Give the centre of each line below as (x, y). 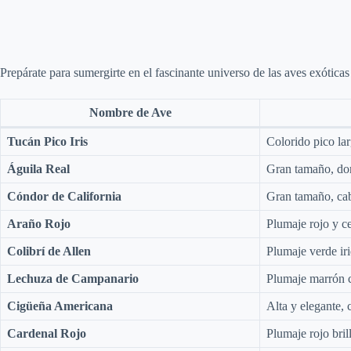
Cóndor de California (64, 196)
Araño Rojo (39, 223)
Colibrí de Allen (49, 251)
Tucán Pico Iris (47, 141)
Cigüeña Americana (60, 306)
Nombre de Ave (130, 112)
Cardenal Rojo (47, 333)
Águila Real (38, 168)
